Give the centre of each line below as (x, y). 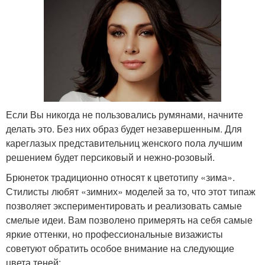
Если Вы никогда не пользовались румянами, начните (125, 115)
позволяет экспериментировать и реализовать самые (124, 206)
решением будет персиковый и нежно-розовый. (110, 157)
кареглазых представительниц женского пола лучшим (124, 143)
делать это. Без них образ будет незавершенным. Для (124, 129)
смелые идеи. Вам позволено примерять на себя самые (129, 220)
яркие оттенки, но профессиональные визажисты (114, 234)
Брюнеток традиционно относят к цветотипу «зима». (120, 177)
